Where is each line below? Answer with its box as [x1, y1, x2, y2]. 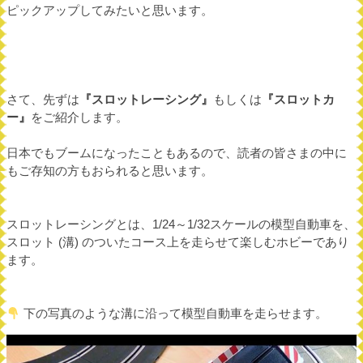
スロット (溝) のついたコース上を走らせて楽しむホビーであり [6, 235, 349, 249]
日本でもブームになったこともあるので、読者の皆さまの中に [6, 146, 347, 160]
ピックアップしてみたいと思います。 [6, 3, 213, 17]
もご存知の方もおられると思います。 [6, 164, 213, 177]
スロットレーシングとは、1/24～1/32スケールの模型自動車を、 [6, 217, 356, 231]
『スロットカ [262, 92, 335, 106]
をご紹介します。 [31, 110, 128, 124]
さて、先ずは [6, 92, 79, 106]
